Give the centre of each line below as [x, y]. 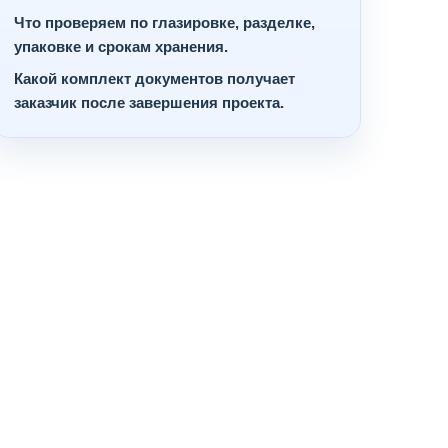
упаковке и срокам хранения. [121, 47]
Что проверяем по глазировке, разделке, [164, 23]
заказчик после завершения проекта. [149, 103]
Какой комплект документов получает [154, 79]
